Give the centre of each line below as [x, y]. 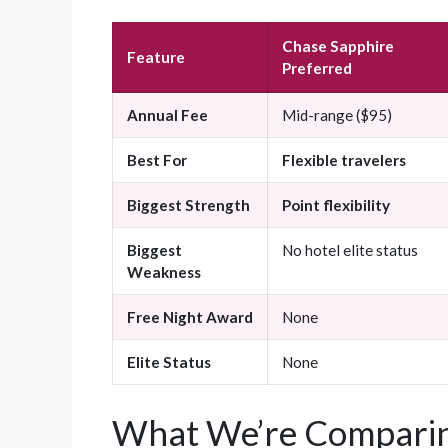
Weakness [164, 272]
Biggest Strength [188, 205]
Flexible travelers [344, 160]
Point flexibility [336, 205]
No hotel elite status [350, 250]
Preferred [317, 68]
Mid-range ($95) [337, 115]
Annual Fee [167, 115]
